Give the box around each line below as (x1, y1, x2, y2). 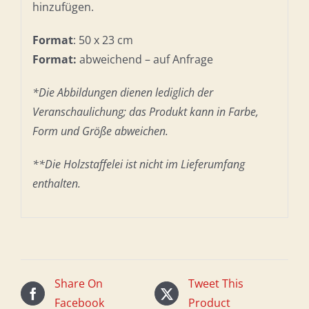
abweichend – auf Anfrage (79, 51, 213, 67)
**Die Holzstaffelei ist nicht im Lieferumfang (32, 156, 245, 172)
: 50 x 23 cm (72, 32, 133, 48)
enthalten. (32, 175, 81, 191)
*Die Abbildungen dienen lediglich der (32, 84, 213, 100)
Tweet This (188, 276, 243, 292)
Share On (54, 276, 103, 292)
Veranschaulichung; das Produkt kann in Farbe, (32, 103, 259, 119)
